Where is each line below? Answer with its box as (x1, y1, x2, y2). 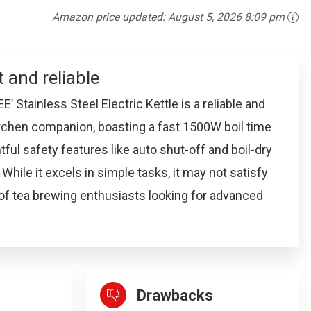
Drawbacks (137, 286, 213, 304)
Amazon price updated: (52, 10, 169, 24)
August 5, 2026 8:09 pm (168, 10, 285, 24)
